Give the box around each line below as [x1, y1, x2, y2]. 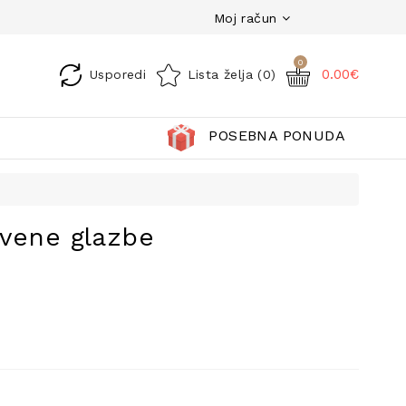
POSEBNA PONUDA [208, 127, 345, 144]
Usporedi [89, 66, 147, 82]
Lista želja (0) [187, 66, 276, 82]
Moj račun [208, 10, 277, 25]
